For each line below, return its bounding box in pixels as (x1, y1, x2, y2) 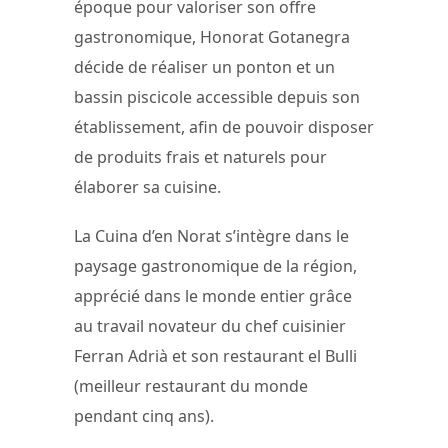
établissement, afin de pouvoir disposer (74, 116, 374, 138)
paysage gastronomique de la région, (74, 255, 357, 278)
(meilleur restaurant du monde (74, 375, 308, 398)
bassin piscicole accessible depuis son (74, 86, 360, 108)
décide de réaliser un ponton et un (74, 56, 335, 78)
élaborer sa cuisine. (74, 176, 221, 198)
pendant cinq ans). (74, 405, 214, 428)
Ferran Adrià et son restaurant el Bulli (74, 345, 357, 368)
